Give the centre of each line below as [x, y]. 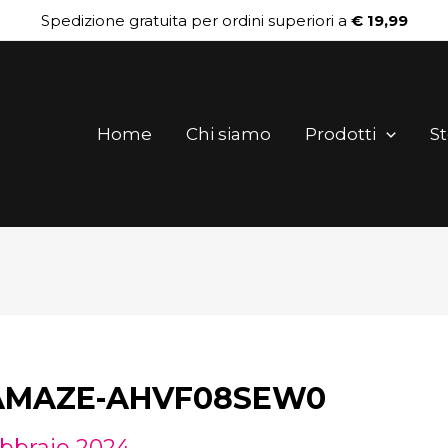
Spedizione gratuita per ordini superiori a [195, 20]
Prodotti [340, 134]
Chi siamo [228, 134]
